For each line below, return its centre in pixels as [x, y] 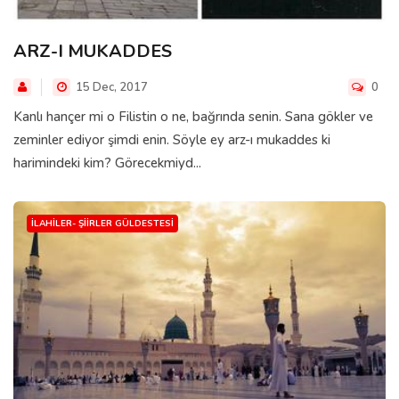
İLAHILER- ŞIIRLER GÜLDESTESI [102, 223]
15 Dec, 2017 [110, 87]
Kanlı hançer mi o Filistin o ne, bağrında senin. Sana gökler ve [193, 116]
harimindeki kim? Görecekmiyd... [107, 163]
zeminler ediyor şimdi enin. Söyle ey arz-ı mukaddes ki [172, 139]
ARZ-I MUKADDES [93, 51]
